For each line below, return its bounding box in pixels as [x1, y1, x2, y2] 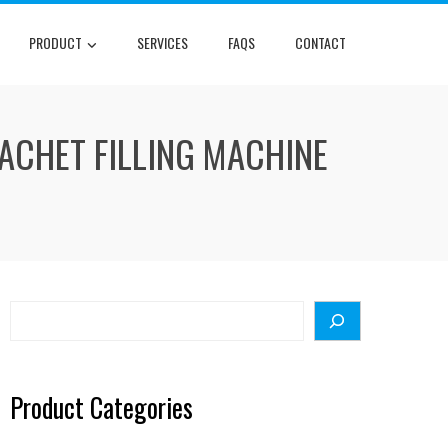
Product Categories [10, 387, 193, 427]
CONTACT [295, 32, 346, 54]
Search [9, 300, 72, 325]
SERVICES [137, 32, 188, 54]
